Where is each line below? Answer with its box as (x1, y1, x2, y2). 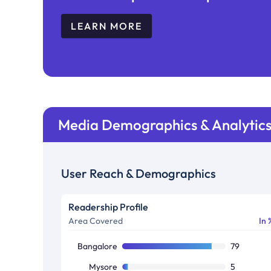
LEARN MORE (71, 19, 142, 32)
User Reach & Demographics (61, 165, 217, 181)
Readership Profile (68, 200, 149, 213)
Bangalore (77, 240, 118, 252)
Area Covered (68, 215, 123, 226)
